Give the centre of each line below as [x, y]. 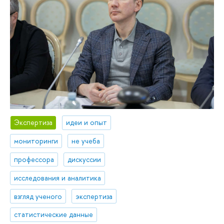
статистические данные [54, 214]
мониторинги [36, 141]
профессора [34, 159]
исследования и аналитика [58, 177]
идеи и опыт [87, 122]
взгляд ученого [38, 196]
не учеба [86, 141]
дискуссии [84, 159]
